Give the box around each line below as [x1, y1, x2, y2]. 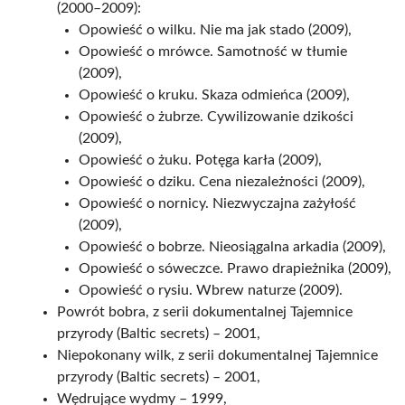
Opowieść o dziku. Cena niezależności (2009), [79, 174, 365, 189]
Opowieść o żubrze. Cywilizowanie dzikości [79, 109, 353, 124]
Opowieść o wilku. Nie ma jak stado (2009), [79, 23, 352, 37]
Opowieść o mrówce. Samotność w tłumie [79, 44, 347, 59]
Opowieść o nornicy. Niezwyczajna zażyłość [79, 196, 356, 211]
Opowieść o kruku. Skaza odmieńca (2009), [79, 88, 350, 102]
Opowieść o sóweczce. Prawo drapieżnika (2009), [79, 261, 391, 276]
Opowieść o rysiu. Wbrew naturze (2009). [79, 283, 343, 297]
